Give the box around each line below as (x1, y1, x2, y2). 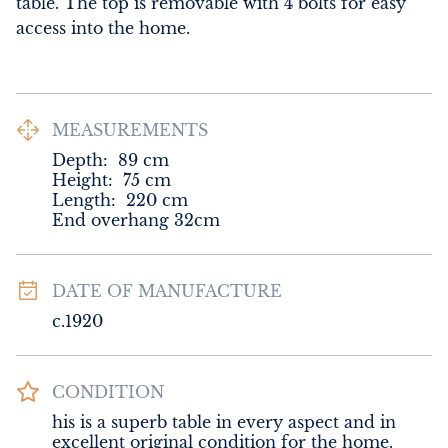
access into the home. (16, 18, 190, 38)
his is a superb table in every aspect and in (52, 412, 396, 432)
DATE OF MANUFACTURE (52, 281, 282, 301)
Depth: (52, 150, 108, 170)
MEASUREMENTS (52, 120, 208, 140)
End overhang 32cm (52, 210, 220, 230)
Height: (52, 170, 113, 190)
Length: (52, 190, 116, 210)
